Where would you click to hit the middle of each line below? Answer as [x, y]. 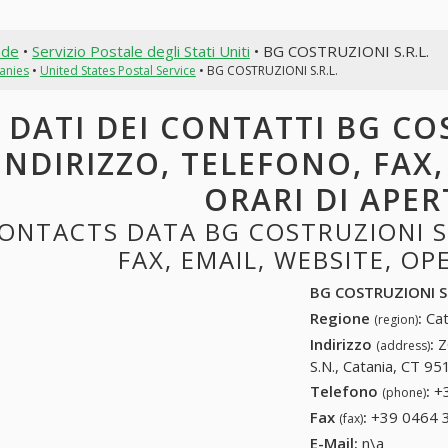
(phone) [404, 393]
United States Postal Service [117, 70]
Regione [342, 317]
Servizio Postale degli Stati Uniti [140, 50]
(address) [403, 345]
